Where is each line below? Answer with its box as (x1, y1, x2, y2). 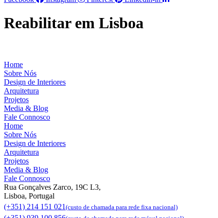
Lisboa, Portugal (4, 191, 54, 200)
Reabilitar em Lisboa (4, 14, 144, 32)
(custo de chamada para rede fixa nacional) (66, 203, 178, 211)
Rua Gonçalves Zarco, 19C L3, (4, 182, 101, 191)
